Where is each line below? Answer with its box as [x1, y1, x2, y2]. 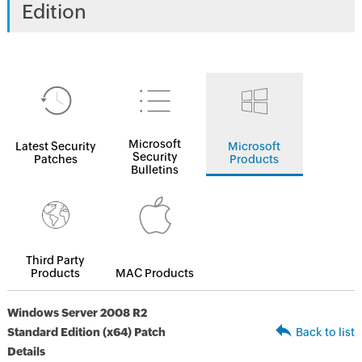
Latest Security [15, 140, 96, 153]
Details [6, 345, 45, 358]
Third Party [26, 254, 86, 267]
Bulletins [131, 163, 179, 176]
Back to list [296, 326, 356, 339]
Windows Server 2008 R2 [6, 306, 147, 319]
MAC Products [116, 267, 195, 280]
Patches [33, 153, 78, 166]
